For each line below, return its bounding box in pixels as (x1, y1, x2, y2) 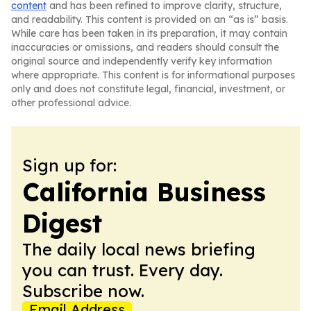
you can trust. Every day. (22, 260, 223, 280)
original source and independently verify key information (11, 55, 272, 67)
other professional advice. (11, 96, 131, 109)
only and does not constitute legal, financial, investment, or (11, 83, 285, 95)
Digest (22, 208, 102, 239)
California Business (22, 176, 266, 208)
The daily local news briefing (22, 239, 255, 260)
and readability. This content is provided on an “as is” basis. (11, 13, 288, 26)
